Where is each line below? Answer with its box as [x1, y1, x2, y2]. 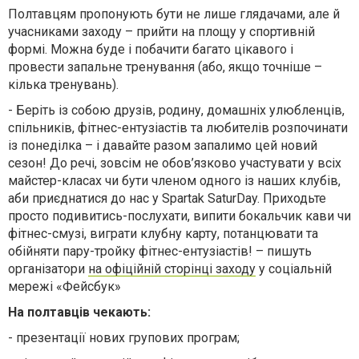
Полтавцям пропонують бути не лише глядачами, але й [8, 6, 340, 22]
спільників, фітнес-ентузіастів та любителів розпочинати [8, 119, 348, 135]
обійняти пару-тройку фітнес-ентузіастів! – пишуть [8, 243, 312, 259]
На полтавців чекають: [8, 304, 151, 320]
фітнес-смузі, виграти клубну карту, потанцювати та [8, 225, 318, 241]
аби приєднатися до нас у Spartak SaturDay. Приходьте [8, 190, 326, 206]
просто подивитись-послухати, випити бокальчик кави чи [8, 208, 351, 224]
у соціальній [256, 260, 332, 276]
